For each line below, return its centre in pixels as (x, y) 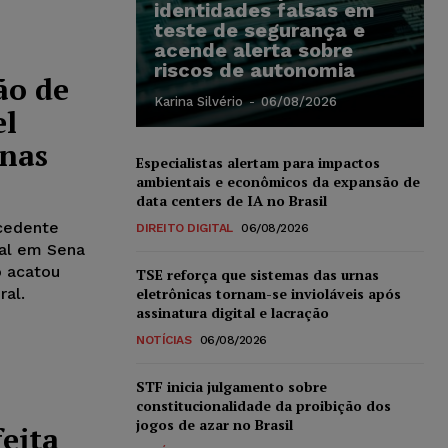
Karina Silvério (198, 101)
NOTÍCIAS (163, 339)
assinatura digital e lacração (232, 312)
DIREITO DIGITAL (184, 227)
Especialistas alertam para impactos (258, 162)
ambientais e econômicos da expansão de (278, 181)
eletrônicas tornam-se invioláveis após (268, 293)
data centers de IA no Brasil (231, 200)
